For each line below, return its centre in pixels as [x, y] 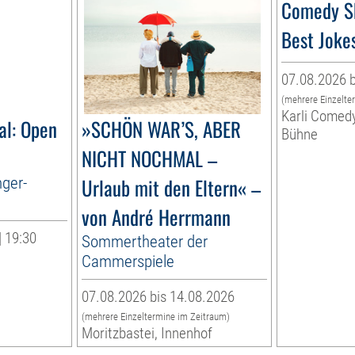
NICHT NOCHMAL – [150, 158]
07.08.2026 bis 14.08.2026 [158, 297]
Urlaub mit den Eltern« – [172, 188]
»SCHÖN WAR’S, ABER [162, 129]
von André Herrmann [157, 217]
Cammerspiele [128, 261]
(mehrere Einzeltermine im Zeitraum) [156, 317]
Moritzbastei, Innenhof [147, 334]
